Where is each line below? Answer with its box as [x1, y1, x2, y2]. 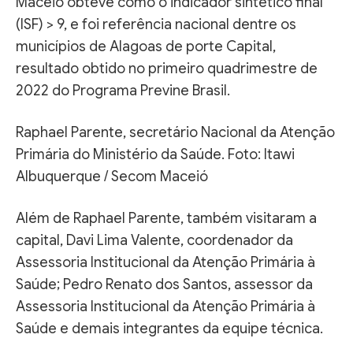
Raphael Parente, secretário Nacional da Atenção [16, 123, 335, 141]
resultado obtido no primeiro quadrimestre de [16, 59, 318, 77]
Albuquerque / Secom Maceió [16, 167, 208, 185]
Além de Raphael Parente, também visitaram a [16, 209, 317, 227]
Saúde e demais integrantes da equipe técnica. [16, 319, 323, 337]
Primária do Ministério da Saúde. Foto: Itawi [16, 145, 295, 163]
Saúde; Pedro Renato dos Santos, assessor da [16, 275, 313, 293]
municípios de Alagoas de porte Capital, [16, 37, 276, 55]
